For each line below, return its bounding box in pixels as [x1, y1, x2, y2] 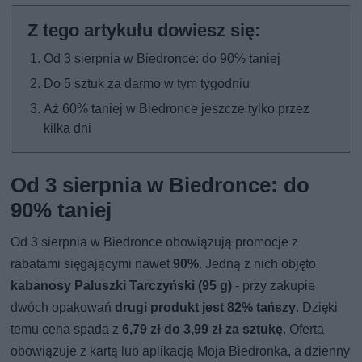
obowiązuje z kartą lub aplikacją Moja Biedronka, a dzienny [11, 343, 351, 359]
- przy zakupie [232, 277, 316, 293]
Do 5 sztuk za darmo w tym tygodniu [44, 75, 250, 91]
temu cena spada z [11, 321, 123, 337]
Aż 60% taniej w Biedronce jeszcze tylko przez [44, 100, 310, 116]
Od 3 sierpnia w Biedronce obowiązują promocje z [11, 234, 299, 250]
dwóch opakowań [11, 299, 116, 315]
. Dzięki [296, 299, 339, 315]
